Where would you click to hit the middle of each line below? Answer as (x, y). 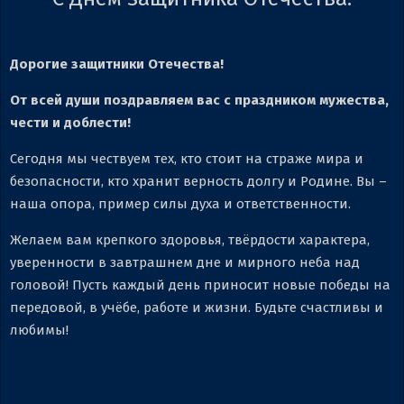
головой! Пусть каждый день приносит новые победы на (200, 285)
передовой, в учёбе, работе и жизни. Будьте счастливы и (197, 308)
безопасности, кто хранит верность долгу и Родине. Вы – (198, 182)
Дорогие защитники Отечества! (117, 64)
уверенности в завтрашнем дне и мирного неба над (185, 263)
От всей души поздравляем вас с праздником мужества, (199, 101)
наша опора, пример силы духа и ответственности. (180, 204)
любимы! (39, 331)
